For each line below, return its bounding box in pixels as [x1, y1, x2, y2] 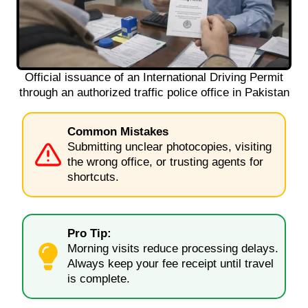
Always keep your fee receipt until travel [67, 256, 274, 270]
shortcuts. [67, 170, 119, 184]
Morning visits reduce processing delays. [67, 241, 278, 255]
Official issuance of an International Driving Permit [25, 70, 283, 84]
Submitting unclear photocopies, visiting [67, 140, 272, 153]
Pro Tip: [67, 226, 111, 240]
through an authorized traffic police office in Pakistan [19, 85, 289, 99]
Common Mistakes [67, 124, 168, 138]
